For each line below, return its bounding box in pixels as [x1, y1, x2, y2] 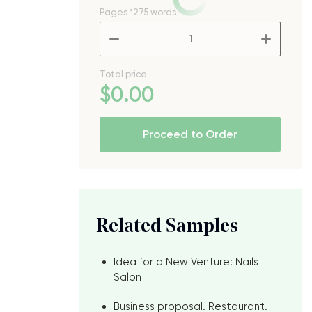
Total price [100, 69, 147, 79]
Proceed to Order [143, 127, 237, 141]
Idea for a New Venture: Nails [114, 256, 258, 268]
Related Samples [96, 217, 238, 237]
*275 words [130, 7, 176, 17]
